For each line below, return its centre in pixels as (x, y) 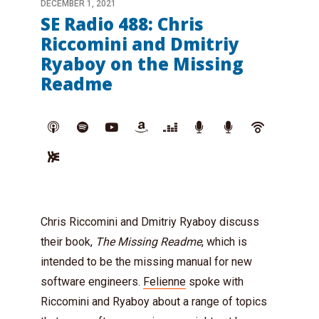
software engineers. (92, 282)
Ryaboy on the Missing (142, 64)
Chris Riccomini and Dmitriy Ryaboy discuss (150, 222)
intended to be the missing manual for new (146, 262)
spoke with (215, 282)
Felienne (164, 282)
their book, (68, 242)
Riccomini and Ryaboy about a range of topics (154, 302)
